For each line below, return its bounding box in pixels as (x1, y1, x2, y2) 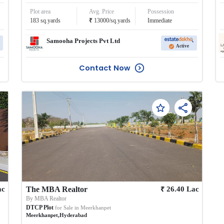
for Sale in (55, 204, 79, 211)
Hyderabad (59, 212, 87, 218)
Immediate (147, 17, 172, 24)
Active (176, 43, 189, 48)
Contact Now (78, 62, 130, 73)
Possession (147, 8, 174, 15)
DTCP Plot (26, 204, 54, 211)
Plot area (30, 8, 51, 15)
